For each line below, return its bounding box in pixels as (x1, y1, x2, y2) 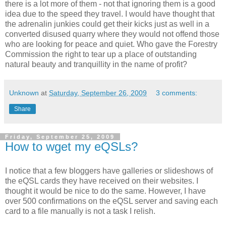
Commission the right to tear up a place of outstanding (5, 49, 197, 59)
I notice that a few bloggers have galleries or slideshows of (5, 166, 213, 175)
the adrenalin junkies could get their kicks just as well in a (5, 19, 209, 28)
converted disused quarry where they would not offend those (5, 29, 219, 38)
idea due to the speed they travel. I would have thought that (5, 9, 214, 18)
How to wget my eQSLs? (5, 139, 138, 153)
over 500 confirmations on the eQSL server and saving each (5, 196, 218, 205)
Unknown (9, 88, 39, 97)
